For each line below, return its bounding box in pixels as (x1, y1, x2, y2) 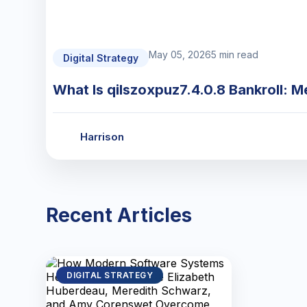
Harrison (80, 130, 125, 143)
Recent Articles (46, 203, 193, 227)
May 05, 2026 (149, 49, 212, 60)
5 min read (211, 49, 259, 60)
